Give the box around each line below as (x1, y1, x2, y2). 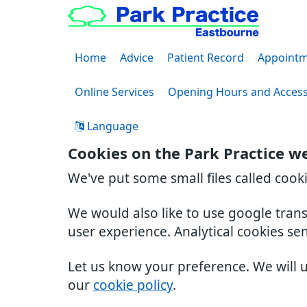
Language (84, 121, 138, 132)
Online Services (75, 86, 154, 97)
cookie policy (93, 279, 173, 292)
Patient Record (167, 52, 244, 63)
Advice (120, 52, 153, 63)
